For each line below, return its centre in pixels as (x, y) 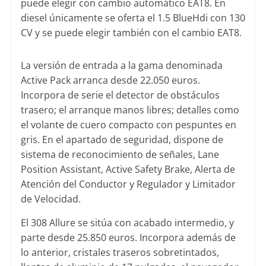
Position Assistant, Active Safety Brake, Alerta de (128, 169)
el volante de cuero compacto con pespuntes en (128, 124)
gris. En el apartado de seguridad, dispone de (122, 139)
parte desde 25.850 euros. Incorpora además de (128, 237)
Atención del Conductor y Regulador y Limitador (128, 184)
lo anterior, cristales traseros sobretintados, (120, 252)
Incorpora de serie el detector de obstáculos (120, 95)
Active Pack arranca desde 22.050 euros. (110, 80)
